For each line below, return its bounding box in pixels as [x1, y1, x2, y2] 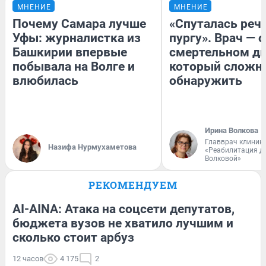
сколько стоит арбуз [12, 230, 134, 245]
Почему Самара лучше [12, 16, 146, 31]
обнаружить [169, 73, 242, 88]
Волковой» [205, 154, 241, 163]
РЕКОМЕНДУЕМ [88, 178, 178, 192]
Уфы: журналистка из [12, 30, 141, 45]
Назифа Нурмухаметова [48, 142, 137, 151]
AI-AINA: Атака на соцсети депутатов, [12, 201, 235, 216]
